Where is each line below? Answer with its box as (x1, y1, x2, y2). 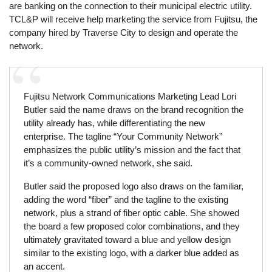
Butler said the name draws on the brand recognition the (23, 104, 243, 115)
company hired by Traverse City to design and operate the (9, 27, 239, 38)
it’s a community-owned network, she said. (23, 158, 192, 169)
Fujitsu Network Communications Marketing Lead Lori (23, 91, 236, 102)
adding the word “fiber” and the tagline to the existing (23, 194, 228, 205)
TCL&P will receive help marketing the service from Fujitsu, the (9, 13, 258, 24)
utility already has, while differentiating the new (23, 118, 205, 129)
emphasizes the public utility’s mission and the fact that (23, 144, 240, 155)
